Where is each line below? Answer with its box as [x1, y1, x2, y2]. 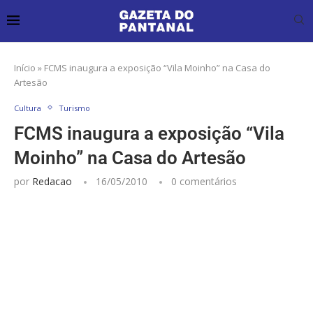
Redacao [32, 174, 72, 188]
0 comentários [171, 174, 237, 188]
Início [14, 61, 36, 74]
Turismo [59, 102, 90, 113]
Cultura [14, 102, 41, 113]
